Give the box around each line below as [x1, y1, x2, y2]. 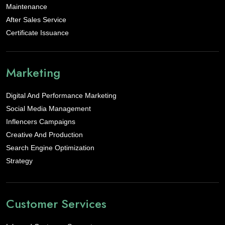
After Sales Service [6, 16, 66, 24]
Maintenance [6, 3, 47, 11]
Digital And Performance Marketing [6, 91, 117, 100]
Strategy [6, 157, 33, 165]
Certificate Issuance [6, 29, 69, 37]
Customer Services [6, 195, 106, 213]
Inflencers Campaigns [6, 118, 75, 126]
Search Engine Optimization [6, 144, 94, 152]
